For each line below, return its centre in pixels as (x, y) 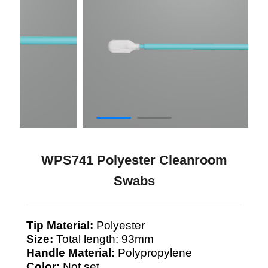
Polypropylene (153, 252)
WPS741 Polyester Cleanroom (134, 160)
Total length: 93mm (103, 238)
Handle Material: (71, 252)
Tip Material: (60, 225)
